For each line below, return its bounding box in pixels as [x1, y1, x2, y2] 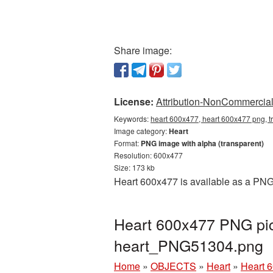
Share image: [114, 43, 172, 57]
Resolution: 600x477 [114, 150, 183, 160]
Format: [114, 138, 141, 148]
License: [114, 94, 154, 108]
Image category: [114, 126, 169, 136]
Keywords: [114, 113, 151, 124]
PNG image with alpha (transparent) [141, 138, 264, 149]
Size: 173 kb [114, 162, 155, 172]
